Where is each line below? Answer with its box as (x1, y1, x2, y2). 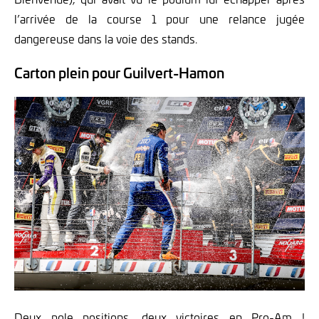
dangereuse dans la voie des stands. (14, 30, 197, 46)
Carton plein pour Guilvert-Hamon (14, 62, 224, 82)
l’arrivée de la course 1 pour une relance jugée (14, 10, 305, 26)
